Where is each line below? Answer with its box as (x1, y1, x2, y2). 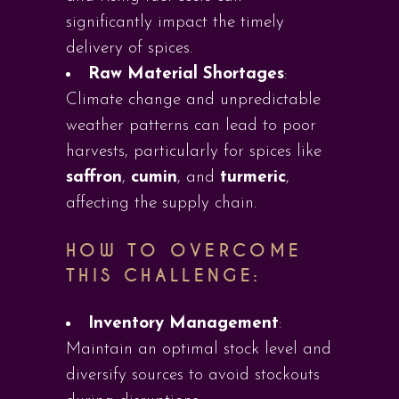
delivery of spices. (66, 40, 192, 57)
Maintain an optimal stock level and (66, 341, 331, 358)
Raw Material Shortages (88, 66, 284, 83)
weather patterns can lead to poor (66, 118, 316, 134)
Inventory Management (88, 315, 279, 332)
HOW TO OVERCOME (66, 240, 303, 262)
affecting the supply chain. (66, 195, 256, 212)
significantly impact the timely (66, 14, 284, 31)
